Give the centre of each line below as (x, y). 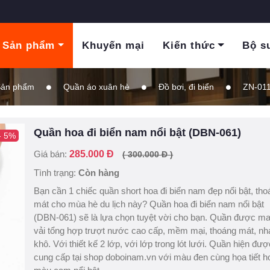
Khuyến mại (113, 46)
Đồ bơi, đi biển (186, 87)
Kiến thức (189, 46)
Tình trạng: (56, 173)
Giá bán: (52, 154)
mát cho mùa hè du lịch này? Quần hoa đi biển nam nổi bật (149, 204)
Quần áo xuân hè (96, 87)
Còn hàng (99, 173)
